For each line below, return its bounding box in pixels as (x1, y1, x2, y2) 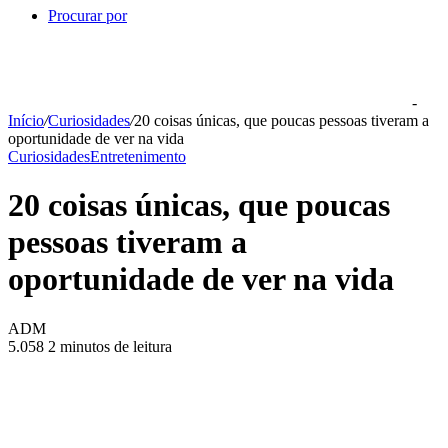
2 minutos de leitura (48, 337, 172, 355)
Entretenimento (90, 148, 186, 165)
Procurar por (48, 7, 127, 24)
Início (8, 112, 44, 129)
